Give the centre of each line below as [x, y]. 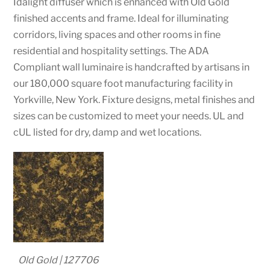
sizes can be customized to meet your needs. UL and [129, 116]
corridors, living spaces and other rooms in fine [117, 34]
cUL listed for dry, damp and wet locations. [108, 132]
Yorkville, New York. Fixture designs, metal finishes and [134, 99]
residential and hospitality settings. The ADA [111, 51]
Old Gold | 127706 [59, 260]
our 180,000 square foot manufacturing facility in [123, 83]
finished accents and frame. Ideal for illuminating [121, 18]
